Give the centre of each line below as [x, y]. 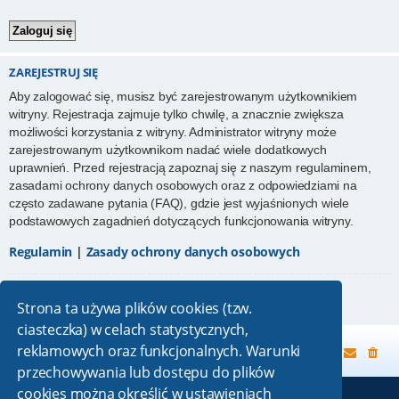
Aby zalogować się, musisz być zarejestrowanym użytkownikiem [183, 97]
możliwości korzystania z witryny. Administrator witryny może [173, 132]
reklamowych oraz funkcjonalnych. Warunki [159, 350]
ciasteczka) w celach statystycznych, [133, 329]
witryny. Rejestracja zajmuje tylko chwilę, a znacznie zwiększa [176, 114]
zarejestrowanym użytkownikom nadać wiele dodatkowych [168, 150]
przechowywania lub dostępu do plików [146, 372]
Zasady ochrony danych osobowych [193, 251]
